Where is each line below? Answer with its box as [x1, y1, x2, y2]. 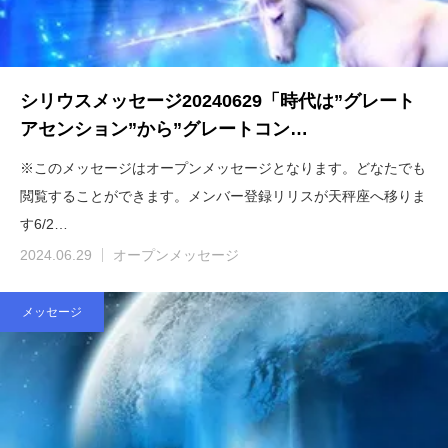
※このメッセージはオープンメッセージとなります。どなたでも [20, 159, 426, 176]
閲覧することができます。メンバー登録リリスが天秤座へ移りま [20, 187, 426, 204]
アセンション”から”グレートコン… [20, 118, 308, 139]
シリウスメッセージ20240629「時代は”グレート [20, 90, 415, 111]
